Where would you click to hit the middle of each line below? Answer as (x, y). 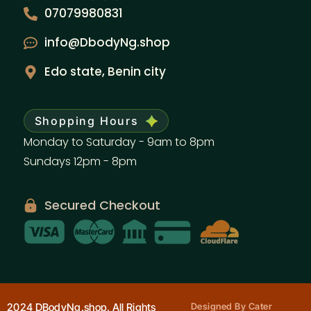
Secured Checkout (102, 205)
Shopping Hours (86, 121)
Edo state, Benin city (105, 72)
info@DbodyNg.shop (107, 43)
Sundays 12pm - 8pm (80, 162)
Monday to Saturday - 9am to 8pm (119, 142)
